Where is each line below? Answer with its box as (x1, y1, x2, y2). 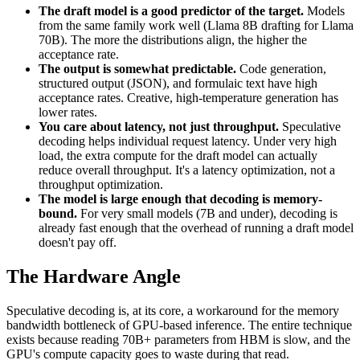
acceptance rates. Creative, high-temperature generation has (39, 90, 338, 104)
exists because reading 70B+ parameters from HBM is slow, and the (6, 332, 350, 346)
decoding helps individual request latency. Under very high (39, 133, 337, 148)
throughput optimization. (39, 177, 163, 191)
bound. (39, 206, 77, 220)
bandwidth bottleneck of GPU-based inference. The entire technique (6, 317, 352, 332)
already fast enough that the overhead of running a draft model (39, 220, 354, 235)
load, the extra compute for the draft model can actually (39, 148, 317, 162)
